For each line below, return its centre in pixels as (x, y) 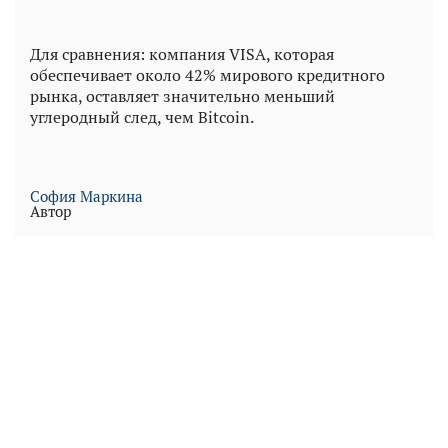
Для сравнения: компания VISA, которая (182, 54)
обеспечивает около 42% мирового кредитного (207, 75)
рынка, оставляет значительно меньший (182, 96)
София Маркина (86, 196)
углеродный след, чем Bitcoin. (142, 117)
